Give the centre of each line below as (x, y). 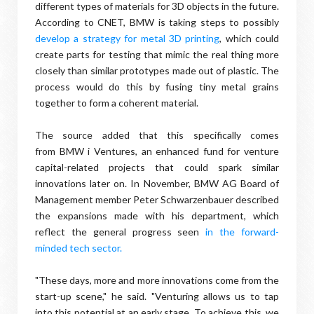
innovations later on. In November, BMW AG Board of (157, 183)
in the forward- (243, 232)
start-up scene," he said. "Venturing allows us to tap (157, 296)
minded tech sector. (78, 248)
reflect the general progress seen (121, 232)
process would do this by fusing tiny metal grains (157, 87)
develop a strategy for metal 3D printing (128, 38)
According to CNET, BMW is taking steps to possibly (157, 22)
